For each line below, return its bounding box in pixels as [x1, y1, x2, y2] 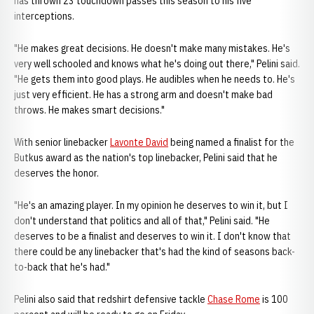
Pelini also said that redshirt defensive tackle [14, 293, 207, 306]
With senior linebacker [14, 136, 110, 149]
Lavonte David [110, 136, 168, 149]
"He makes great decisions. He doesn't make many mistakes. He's [14, 42, 290, 55]
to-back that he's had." [14, 261, 110, 273]
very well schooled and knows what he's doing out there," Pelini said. [14, 57, 300, 70]
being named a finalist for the [168, 136, 294, 149]
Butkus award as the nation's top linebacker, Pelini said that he [14, 151, 278, 164]
